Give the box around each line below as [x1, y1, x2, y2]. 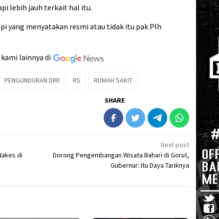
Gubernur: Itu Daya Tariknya [110, 160, 190, 170]
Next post [161, 140, 190, 149]
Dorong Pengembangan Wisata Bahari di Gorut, [53, 150, 190, 159]
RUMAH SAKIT [94, 75, 132, 85]
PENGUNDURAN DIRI [4, 75, 60, 85]
